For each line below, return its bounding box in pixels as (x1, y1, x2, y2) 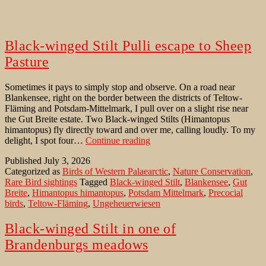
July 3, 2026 (44, 156, 90, 166)
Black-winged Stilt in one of (5, 220, 176, 236)
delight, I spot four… (5, 135, 85, 146)
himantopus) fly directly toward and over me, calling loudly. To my (5, 125, 255, 135)
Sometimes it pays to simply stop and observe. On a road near (5, 82, 235, 93)
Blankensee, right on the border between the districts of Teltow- (5, 93, 242, 103)
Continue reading (85, 135, 150, 146)
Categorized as (5, 166, 62, 177)
